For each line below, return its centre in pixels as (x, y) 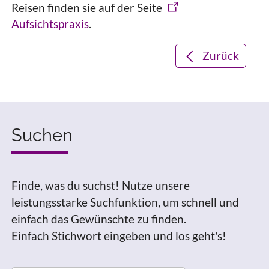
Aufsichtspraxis (50, 24)
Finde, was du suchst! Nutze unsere (101, 185)
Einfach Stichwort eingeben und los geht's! (119, 235)
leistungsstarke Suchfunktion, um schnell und (125, 202)
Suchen (42, 135)
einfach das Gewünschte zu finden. (99, 219)
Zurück (220, 56)
